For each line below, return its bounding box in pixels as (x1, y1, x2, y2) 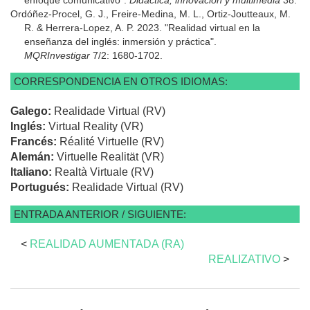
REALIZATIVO (208, 253, 280, 265)
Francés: (10, 135, 60, 147)
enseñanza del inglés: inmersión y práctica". (24, 35, 217, 47)
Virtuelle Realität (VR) (57, 150, 164, 163)
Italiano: (10, 165, 55, 178)
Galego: (10, 104, 54, 117)
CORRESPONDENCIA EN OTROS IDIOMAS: (14, 75, 228, 87)
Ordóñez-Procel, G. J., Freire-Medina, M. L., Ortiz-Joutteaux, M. (10, 8, 291, 19)
